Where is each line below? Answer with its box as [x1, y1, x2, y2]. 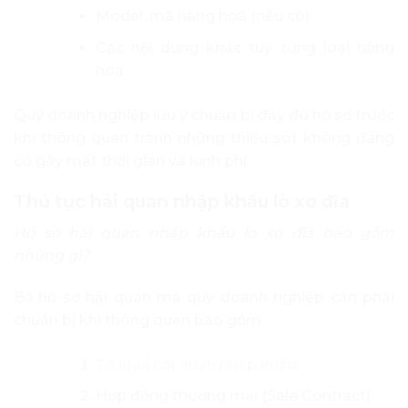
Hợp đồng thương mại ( [95, 387, 267, 405]
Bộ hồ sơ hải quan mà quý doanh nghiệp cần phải [14, 288, 394, 306]
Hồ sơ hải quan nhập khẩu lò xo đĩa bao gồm [14, 223, 394, 241]
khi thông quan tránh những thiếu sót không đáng [14, 128, 394, 147]
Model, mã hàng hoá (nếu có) [95, 7, 310, 25]
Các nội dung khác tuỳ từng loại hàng [95, 38, 394, 56]
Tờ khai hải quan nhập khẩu [95, 355, 297, 373]
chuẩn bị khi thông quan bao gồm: [14, 311, 264, 329]
